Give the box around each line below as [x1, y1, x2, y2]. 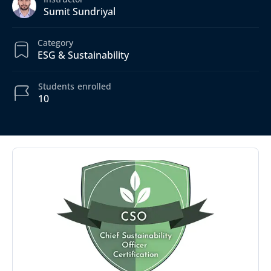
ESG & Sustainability [38, 48, 129, 62]
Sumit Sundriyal [44, 5, 116, 18]
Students [38, 80, 74, 92]
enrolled [77, 80, 111, 92]
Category [38, 37, 73, 48]
